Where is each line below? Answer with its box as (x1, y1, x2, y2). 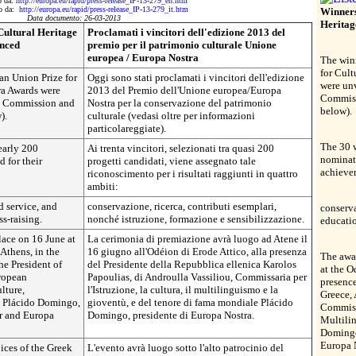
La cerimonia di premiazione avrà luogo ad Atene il (87, 233, 308, 245)
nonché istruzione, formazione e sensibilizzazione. (87, 213, 304, 225)
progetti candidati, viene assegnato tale (87, 155, 256, 167)
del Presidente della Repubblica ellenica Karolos (87, 258, 296, 270)
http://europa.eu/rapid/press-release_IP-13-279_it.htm (19, 5, 188, 14)
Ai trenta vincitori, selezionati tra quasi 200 (87, 142, 274, 154)
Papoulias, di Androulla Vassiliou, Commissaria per (87, 271, 307, 283)
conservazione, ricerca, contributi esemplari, (87, 200, 277, 212)
